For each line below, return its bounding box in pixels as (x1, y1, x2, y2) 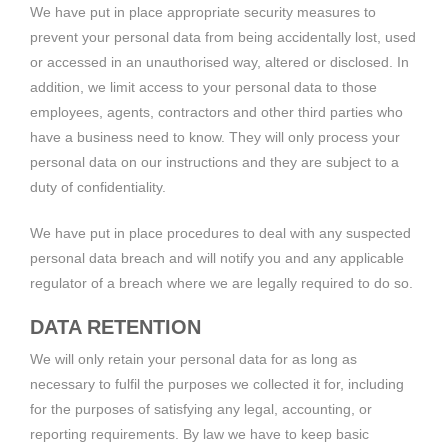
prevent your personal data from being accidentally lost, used (30, 28, 416, 45)
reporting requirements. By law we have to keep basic (30, 425, 369, 442)
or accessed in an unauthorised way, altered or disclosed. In (30, 53, 409, 70)
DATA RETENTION (30, 315, 201, 338)
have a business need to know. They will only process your (30, 128, 400, 145)
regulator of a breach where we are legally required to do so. (30, 274, 413, 291)
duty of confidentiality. (30, 178, 166, 195)
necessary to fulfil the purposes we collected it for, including (30, 375, 404, 392)
